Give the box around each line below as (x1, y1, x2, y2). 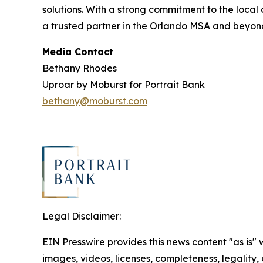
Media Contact (42, 46, 113, 58)
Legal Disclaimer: (42, 210, 121, 222)
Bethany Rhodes (42, 62, 117, 74)
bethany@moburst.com (42, 95, 147, 107)
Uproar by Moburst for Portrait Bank (42, 79, 205, 90)
